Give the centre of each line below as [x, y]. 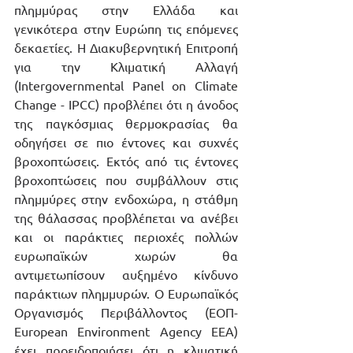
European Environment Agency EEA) [126, 331]
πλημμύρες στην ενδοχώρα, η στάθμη [126, 199]
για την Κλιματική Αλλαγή [126, 67]
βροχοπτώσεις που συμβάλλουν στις [126, 180]
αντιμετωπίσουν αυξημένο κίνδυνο [126, 275]
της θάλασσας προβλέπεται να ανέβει [126, 218]
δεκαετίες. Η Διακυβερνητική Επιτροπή [126, 48]
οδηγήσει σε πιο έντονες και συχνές [126, 142]
